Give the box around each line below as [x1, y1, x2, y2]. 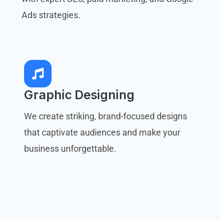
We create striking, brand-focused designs [24, 110, 187, 121]
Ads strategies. [21, 9, 81, 20]
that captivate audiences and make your [24, 127, 180, 137]
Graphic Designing [24, 87, 135, 102]
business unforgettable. [24, 143, 116, 154]
